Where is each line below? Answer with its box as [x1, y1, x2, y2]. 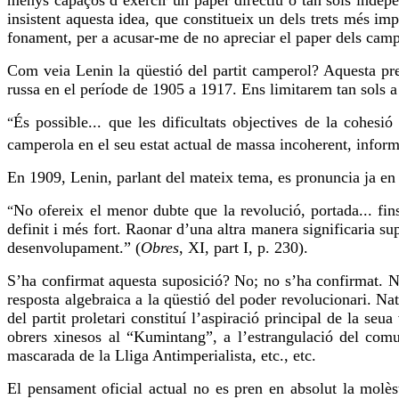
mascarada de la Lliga [7, 346, 152, 365]
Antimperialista [152, 346, 252, 365]
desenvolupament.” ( [7, 239, 141, 257]
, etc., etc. [252, 346, 316, 365]
